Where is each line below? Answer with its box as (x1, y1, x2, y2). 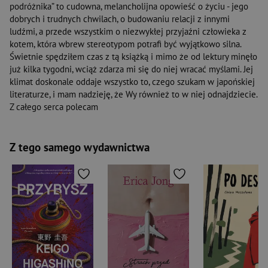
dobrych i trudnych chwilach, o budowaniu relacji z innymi (10, 13, 230, 25)
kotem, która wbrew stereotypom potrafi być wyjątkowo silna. (10, 38, 241, 50)
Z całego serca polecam (10, 101, 98, 113)
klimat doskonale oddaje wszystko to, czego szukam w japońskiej (10, 76, 255, 88)
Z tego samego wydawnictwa (10, 140, 150, 155)
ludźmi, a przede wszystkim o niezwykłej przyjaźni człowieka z (10, 26, 246, 38)
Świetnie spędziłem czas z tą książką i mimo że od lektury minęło (10, 51, 257, 63)
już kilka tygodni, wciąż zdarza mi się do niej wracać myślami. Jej (10, 63, 253, 75)
